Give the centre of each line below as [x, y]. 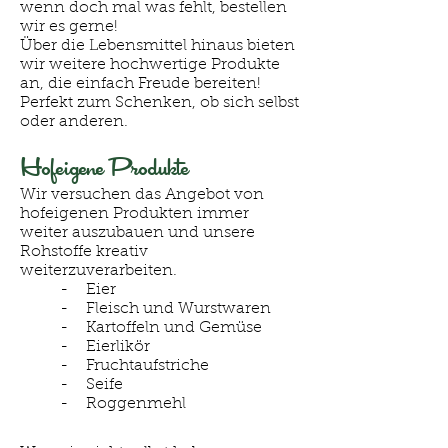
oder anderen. [74, 122]
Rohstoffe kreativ [84, 252]
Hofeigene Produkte [104, 168]
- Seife [91, 385]
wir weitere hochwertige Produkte [150, 65]
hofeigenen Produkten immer [134, 214]
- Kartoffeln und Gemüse [161, 328]
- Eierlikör [105, 347]
